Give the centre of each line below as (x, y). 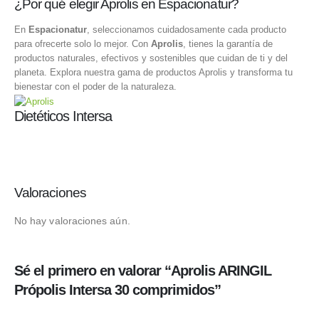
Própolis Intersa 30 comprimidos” (117, 290)
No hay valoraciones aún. (72, 220)
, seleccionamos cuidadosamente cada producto (187, 30)
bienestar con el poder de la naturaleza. (95, 87)
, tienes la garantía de (228, 44)
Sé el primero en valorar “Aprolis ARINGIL (143, 271)
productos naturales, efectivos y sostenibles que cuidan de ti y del (151, 58)
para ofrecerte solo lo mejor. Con (83, 44)
